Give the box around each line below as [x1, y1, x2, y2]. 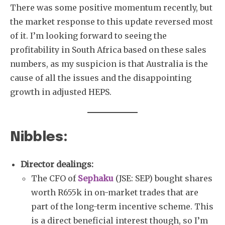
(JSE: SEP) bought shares [114, 173, 212, 183]
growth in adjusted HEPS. [10, 86, 111, 97]
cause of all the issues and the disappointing [10, 72, 191, 83]
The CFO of [31, 173, 78, 183]
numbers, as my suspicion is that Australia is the [10, 58, 208, 69]
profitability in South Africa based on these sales [10, 44, 206, 55]
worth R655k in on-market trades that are [31, 187, 198, 197]
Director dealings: [21, 159, 93, 169]
